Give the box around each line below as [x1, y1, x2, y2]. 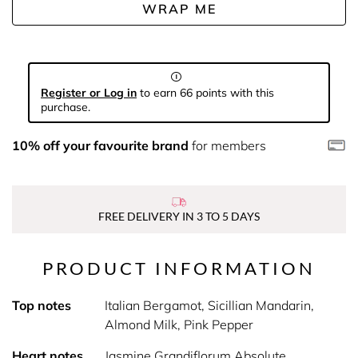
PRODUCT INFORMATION [42, 257, 316, 279]
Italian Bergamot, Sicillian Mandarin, [104, 297, 314, 313]
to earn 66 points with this [137, 86, 274, 100]
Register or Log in [41, 86, 137, 100]
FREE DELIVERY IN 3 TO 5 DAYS [98, 209, 260, 223]
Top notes [12, 297, 71, 313]
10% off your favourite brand [12, 137, 189, 153]
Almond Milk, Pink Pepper [104, 316, 253, 332]
